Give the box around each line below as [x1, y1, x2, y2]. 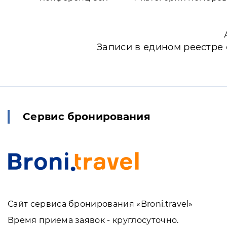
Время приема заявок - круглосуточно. [8, 215, 179, 225]
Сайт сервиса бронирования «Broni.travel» [8, 199, 193, 209]
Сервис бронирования [23, 110, 151, 123]
